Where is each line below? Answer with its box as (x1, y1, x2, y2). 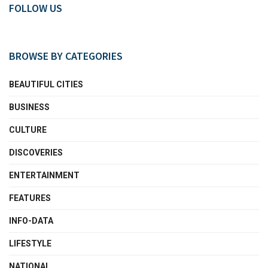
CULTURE (9, 124, 47, 135)
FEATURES (9, 193, 51, 203)
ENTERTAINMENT (9, 170, 80, 180)
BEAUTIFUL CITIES (9, 79, 83, 89)
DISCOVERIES (9, 147, 63, 157)
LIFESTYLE (9, 238, 51, 248)
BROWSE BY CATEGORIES (9, 48, 123, 63)
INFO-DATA (9, 215, 53, 226)
